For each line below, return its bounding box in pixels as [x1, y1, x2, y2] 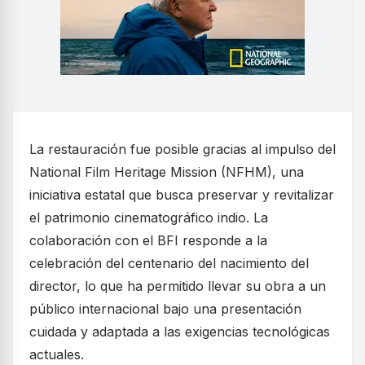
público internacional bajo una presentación [29, 301, 301, 317]
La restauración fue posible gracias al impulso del [29, 141, 336, 157]
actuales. [29, 346, 84, 363]
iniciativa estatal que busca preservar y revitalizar [29, 187, 334, 203]
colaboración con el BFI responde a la [29, 232, 267, 248]
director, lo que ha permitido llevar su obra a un [29, 278, 326, 294]
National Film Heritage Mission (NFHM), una [29, 164, 304, 180]
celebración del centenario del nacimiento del [29, 255, 309, 271]
